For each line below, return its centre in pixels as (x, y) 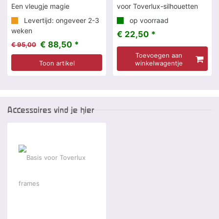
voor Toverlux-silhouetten (157, 6)
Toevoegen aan (159, 55)
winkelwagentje (159, 63)
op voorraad (148, 21)
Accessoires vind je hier (51, 110)
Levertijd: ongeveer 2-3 (61, 21)
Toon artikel (57, 63)
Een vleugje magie (40, 6)
